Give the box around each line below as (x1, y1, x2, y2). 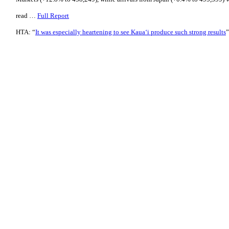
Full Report (37, 12, 69, 19)
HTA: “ (16, 28, 35, 36)
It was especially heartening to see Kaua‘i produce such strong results (35, 28, 226, 36)
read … (16, 12, 37, 19)
